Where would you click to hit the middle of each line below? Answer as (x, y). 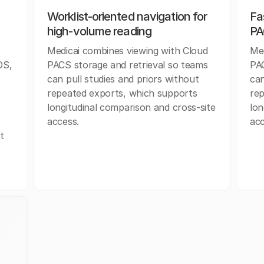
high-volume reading (99, 32)
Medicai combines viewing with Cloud (128, 51)
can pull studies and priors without (123, 79)
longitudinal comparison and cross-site (131, 108)
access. (63, 122)
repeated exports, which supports (122, 93)
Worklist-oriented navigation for (127, 17)
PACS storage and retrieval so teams (128, 65)
